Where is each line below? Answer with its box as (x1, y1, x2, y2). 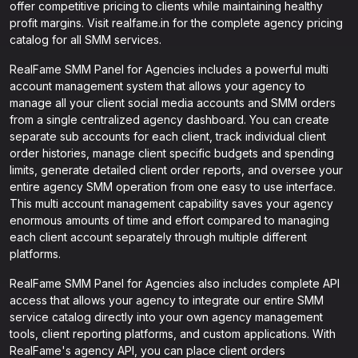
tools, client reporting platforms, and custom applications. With (10, 327, 336, 340)
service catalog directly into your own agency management (10, 310, 323, 324)
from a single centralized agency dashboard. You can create (10, 113, 329, 126)
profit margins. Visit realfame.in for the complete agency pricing (10, 16, 343, 30)
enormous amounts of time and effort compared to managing (10, 213, 329, 227)
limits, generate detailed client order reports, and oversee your (10, 163, 343, 177)
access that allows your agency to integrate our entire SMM (10, 293, 324, 307)
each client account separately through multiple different (10, 230, 307, 244)
